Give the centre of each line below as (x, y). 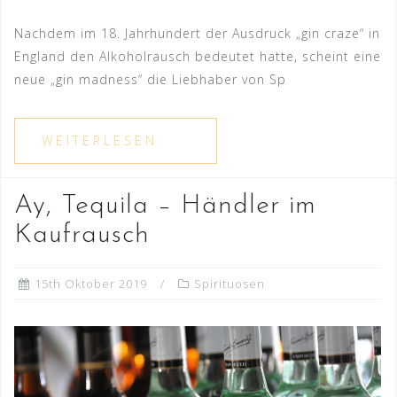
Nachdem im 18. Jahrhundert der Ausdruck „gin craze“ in (197, 34)
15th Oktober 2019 (91, 284)
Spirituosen (230, 284)
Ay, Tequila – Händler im (165, 206)
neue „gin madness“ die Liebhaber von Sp (150, 80)
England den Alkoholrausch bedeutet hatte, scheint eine (198, 57)
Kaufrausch (82, 236)
